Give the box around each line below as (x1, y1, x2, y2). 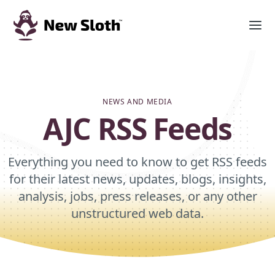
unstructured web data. (71, 205, 204, 222)
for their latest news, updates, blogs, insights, (9, 171, 266, 187)
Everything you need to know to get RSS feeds (8, 153, 267, 170)
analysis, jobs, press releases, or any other (18, 188, 257, 204)
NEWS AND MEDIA (103, 96, 172, 107)
